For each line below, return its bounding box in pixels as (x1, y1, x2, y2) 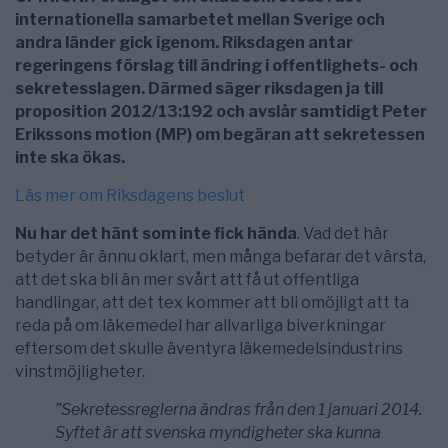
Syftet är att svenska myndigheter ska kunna (55, 422, 381, 442)
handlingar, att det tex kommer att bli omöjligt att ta (15, 292, 409, 312)
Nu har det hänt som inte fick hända (15, 223, 297, 243)
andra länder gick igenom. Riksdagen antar (15, 32, 353, 52)
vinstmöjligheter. (15, 361, 145, 381)
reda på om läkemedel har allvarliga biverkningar (15, 315, 386, 335)
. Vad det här (297, 223, 389, 243)
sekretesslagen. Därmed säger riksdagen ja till (15, 78, 383, 98)
